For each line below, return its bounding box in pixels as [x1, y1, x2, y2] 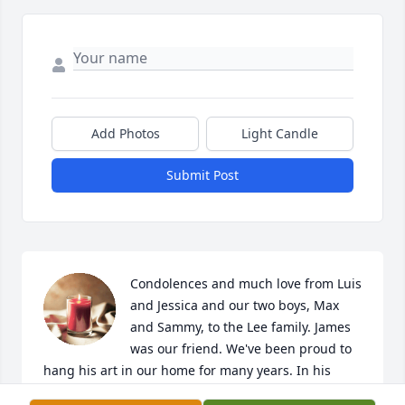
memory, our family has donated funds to [43, 382, 295, 400]
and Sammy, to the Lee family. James [130, 317, 351, 335]
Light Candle [241, 124, 318, 142]
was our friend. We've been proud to [130, 339, 352, 357]
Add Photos [90, 124, 160, 142]
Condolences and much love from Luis [130, 274, 362, 292]
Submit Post [166, 165, 239, 184]
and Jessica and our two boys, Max [130, 296, 339, 314]
